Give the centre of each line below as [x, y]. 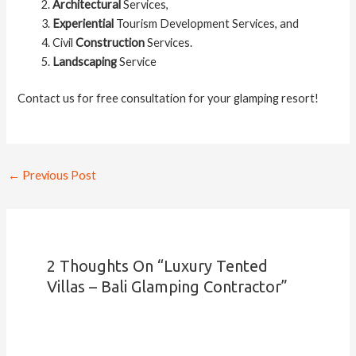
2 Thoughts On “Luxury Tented [158, 265]
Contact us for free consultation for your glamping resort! [168, 98]
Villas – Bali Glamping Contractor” [168, 286]
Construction [110, 42]
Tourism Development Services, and [207, 23]
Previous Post [58, 175]
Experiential [83, 23]
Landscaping [85, 61]
